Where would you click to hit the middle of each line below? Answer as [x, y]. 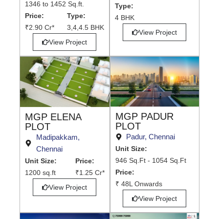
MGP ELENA [53, 117]
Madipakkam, [58, 137]
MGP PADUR [144, 116]
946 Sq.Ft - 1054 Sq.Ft [151, 160]
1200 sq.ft [40, 172]
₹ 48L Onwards [139, 184]
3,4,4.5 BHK [86, 27]
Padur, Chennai [151, 136]
